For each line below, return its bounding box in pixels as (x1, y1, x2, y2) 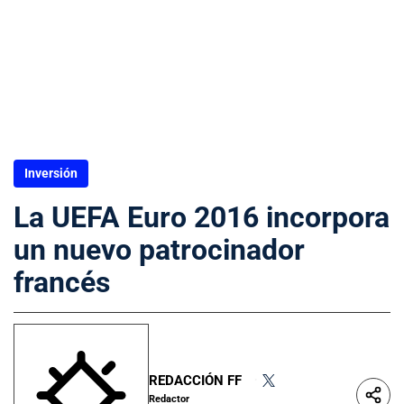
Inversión (24, 166, 78, 180)
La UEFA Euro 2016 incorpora (14, 200, 390, 234)
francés (14, 265, 110, 299)
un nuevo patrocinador (14, 233, 305, 267)
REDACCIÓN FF (149, 372, 242, 389)
